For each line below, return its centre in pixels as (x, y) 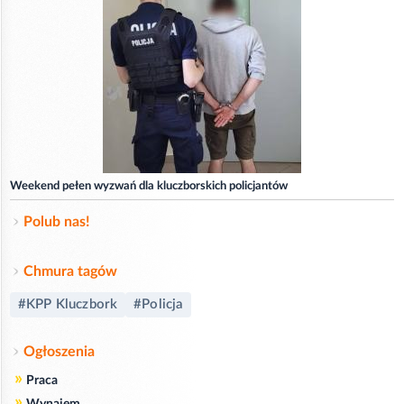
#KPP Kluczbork (68, 304)
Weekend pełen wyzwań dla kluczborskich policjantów (149, 186)
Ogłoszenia (59, 351)
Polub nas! (57, 221)
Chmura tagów (70, 271)
